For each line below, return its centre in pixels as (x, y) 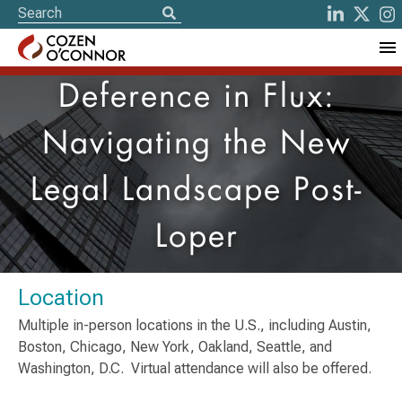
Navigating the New (197, 145)
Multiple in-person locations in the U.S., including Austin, (195, 325)
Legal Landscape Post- (197, 192)
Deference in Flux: (197, 98)
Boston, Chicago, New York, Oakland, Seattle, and (175, 347)
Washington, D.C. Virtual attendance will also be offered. (195, 368)
